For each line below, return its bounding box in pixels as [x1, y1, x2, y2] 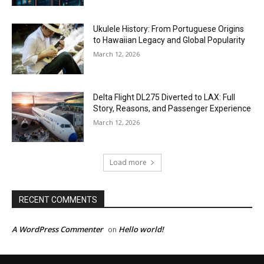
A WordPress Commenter [12, 224, 103, 235]
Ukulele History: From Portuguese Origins [93, 24, 245, 34]
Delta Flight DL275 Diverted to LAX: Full [93, 92, 236, 102]
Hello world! [118, 224, 164, 235]
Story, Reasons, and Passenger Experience [93, 103, 252, 113]
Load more [109, 157, 147, 168]
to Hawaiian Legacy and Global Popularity [93, 35, 246, 45]
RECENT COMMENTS [19, 195, 97, 205]
